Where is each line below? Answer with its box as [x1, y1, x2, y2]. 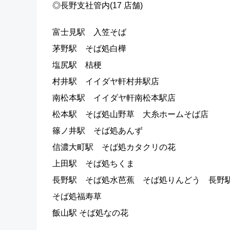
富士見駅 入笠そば [52, 28, 126, 36]
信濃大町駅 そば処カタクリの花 [52, 143, 176, 151]
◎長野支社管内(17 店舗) [52, 1, 143, 10]
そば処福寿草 [52, 192, 102, 201]
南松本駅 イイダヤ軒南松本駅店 [52, 93, 176, 102]
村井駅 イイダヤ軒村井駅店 [52, 77, 159, 86]
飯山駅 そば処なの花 [52, 208, 128, 217]
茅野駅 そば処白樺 [52, 44, 126, 53]
